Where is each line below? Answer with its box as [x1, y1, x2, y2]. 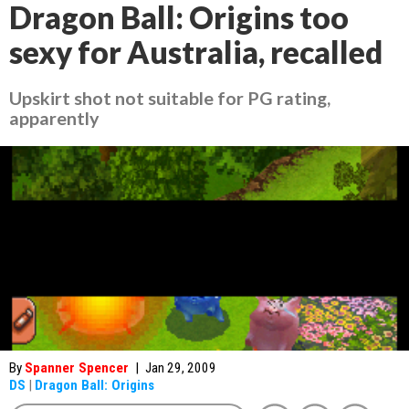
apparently [9, 107, 100, 129]
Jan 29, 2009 [145, 360, 216, 376]
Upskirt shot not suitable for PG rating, [9, 87, 330, 109]
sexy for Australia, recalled [9, 34, 383, 70]
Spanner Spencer [25, 360, 129, 376]
